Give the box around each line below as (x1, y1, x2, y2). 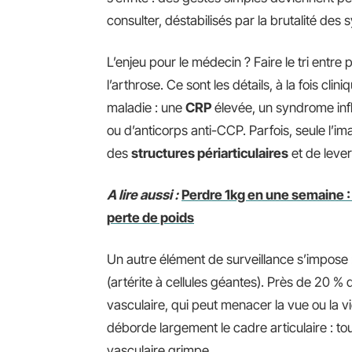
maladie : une (107, 100, 185, 115)
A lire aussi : (107, 187, 178, 203)
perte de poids (107, 210, 194, 225)
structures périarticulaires (131, 145, 288, 161)
